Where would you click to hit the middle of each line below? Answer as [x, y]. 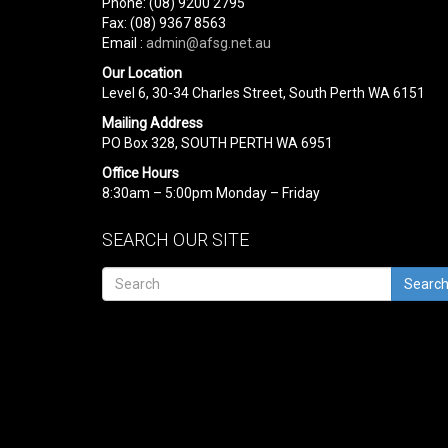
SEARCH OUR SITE [175, 239]
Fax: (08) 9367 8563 [164, 23]
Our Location [142, 73]
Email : [124, 43]
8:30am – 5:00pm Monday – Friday [211, 193]
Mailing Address [152, 123]
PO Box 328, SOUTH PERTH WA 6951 [217, 143]
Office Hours [140, 173]
